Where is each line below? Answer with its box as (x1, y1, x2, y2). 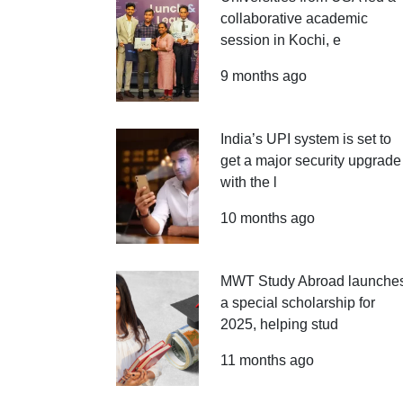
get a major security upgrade (219, 153, 401, 168)
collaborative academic (219, 11, 368, 26)
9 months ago (219, 68, 307, 84)
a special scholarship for (219, 295, 375, 310)
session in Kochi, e (219, 32, 341, 48)
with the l (219, 175, 277, 190)
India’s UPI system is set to (219, 131, 391, 147)
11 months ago (219, 353, 314, 368)
